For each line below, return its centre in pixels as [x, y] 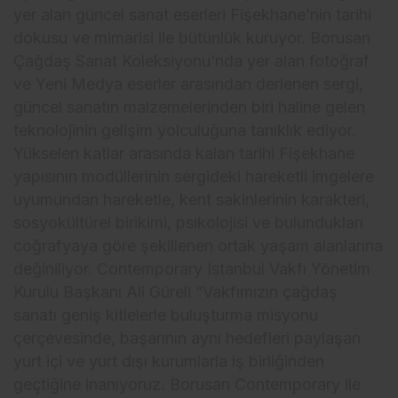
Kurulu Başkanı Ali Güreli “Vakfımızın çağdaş [176, 292]
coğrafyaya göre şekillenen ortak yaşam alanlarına [199, 246]
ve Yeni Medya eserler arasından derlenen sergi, [189, 84]
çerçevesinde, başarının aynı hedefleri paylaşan [187, 338]
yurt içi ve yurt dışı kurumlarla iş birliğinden [169, 362]
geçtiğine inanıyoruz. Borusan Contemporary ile [187, 385]
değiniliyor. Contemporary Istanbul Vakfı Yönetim [192, 269]
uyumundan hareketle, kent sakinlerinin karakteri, [192, 200]
